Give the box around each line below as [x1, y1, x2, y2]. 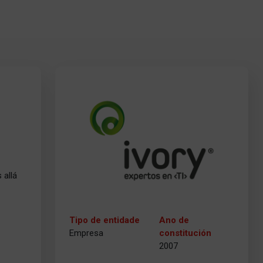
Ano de [159, 215, 189, 225]
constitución [159, 228, 211, 238]
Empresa [69, 228, 104, 238]
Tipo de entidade [69, 215, 140, 225]
